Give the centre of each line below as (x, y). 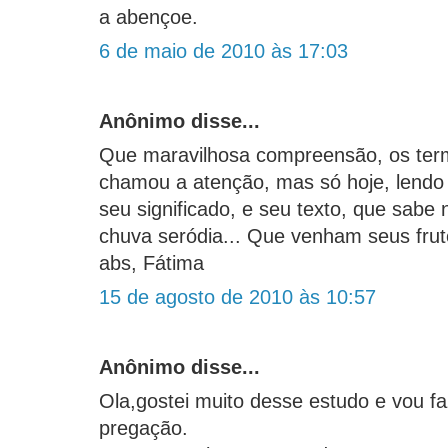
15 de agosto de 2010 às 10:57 (237, 297)
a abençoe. (148, 17)
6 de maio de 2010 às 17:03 (223, 51)
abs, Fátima (151, 263)
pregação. (143, 428)
